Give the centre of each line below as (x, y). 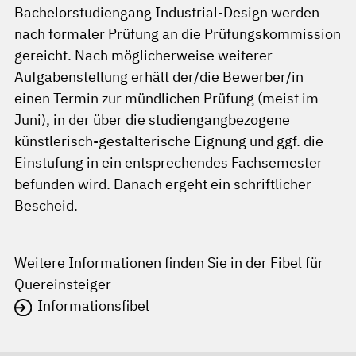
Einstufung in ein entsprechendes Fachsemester (168, 163)
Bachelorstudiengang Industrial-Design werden (167, 13)
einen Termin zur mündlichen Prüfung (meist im (166, 99)
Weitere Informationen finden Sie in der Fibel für (169, 263)
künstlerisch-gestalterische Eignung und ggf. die (169, 141)
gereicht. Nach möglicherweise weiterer (143, 56)
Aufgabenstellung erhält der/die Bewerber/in (159, 77)
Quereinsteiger (63, 284)
